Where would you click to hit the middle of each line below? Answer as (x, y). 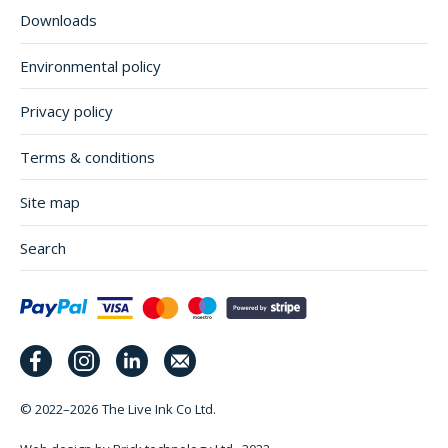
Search (43, 247)
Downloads (58, 20)
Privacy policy (66, 111)
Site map (50, 202)
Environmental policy (90, 65)
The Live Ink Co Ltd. (159, 409)
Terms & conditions (87, 156)
